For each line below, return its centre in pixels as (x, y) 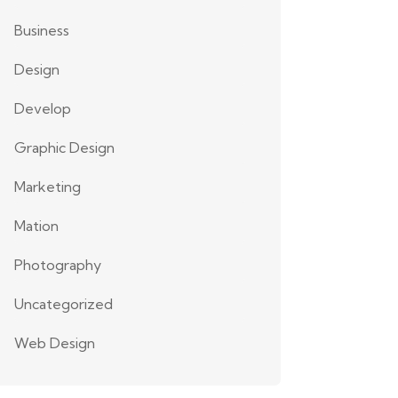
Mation (36, 226)
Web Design (55, 343)
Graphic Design (64, 147)
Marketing (48, 187)
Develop (43, 108)
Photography (58, 265)
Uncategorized (64, 304)
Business (42, 30)
